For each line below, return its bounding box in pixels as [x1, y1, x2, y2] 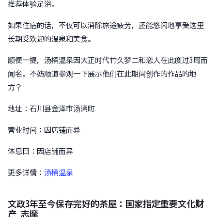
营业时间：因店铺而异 [8, 126, 80, 134]
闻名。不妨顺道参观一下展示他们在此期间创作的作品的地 [8, 70, 197, 77]
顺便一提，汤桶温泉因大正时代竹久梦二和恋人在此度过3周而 [8, 57, 208, 64]
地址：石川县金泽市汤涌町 [8, 105, 95, 112]
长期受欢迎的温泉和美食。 [8, 35, 95, 43]
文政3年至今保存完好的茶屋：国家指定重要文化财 [8, 200, 204, 208]
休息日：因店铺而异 [8, 148, 73, 155]
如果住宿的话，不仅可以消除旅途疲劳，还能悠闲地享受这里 [8, 22, 204, 29]
